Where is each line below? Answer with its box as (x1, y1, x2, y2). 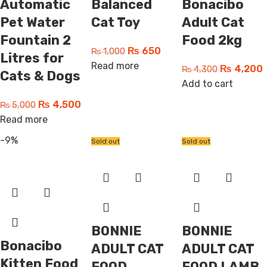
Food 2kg (182, 32, 243, 48)
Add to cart (182, 78, 234, 89)
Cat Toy (91, 14, 140, 30)
